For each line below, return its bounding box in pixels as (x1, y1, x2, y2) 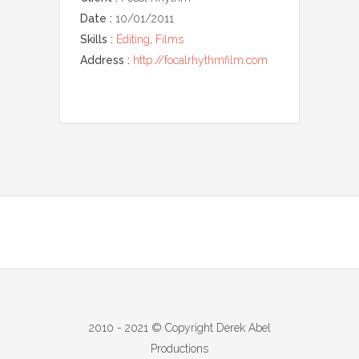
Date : (80, 11, 112, 25)
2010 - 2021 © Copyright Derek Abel (88, 321, 271, 334)
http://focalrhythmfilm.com (133, 53, 268, 67)
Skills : (80, 32, 113, 46)
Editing (116, 32, 150, 46)
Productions (151, 341, 208, 355)
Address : (80, 53, 130, 67)
